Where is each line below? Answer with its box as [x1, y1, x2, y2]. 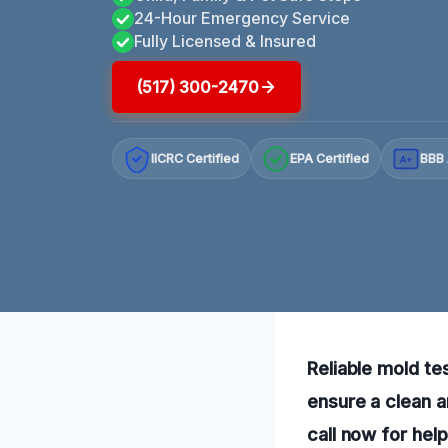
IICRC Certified [151, 151, 240, 167]
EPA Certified [290, 151, 370, 167]
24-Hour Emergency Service [134, 7, 350, 28]
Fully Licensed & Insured [134, 30, 316, 51]
